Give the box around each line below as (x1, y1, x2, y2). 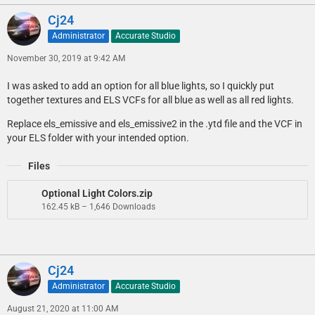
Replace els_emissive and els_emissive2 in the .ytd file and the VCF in (7, 117, 302, 129)
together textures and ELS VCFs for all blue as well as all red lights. (7, 94, 294, 105)
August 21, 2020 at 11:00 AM (7, 303, 118, 314)
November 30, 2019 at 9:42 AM (7, 53, 125, 63)
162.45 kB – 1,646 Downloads (41, 201, 155, 212)
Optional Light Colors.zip (41, 187, 153, 199)
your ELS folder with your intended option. (7, 131, 189, 143)
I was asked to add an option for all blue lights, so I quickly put (7, 79, 274, 91)
